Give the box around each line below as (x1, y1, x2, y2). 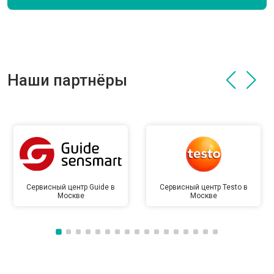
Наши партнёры (7, 71, 127, 89)
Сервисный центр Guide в (26, 183, 115, 191)
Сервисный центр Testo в (159, 183, 248, 191)
